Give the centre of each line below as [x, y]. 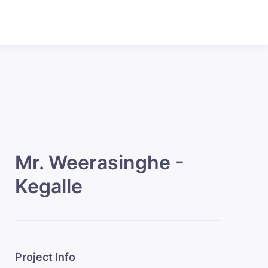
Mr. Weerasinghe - [100, 162]
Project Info [45, 257]
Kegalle [49, 186]
